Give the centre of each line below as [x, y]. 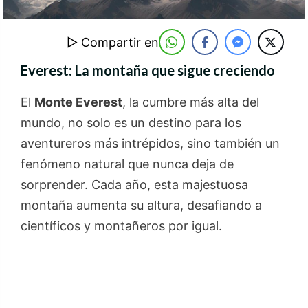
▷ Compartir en [113, 43]
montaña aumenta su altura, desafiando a [141, 206]
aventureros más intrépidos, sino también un [150, 144]
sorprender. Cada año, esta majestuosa [134, 185]
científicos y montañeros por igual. [121, 226]
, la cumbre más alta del [191, 102]
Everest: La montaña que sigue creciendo [148, 70]
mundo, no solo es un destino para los [131, 123]
